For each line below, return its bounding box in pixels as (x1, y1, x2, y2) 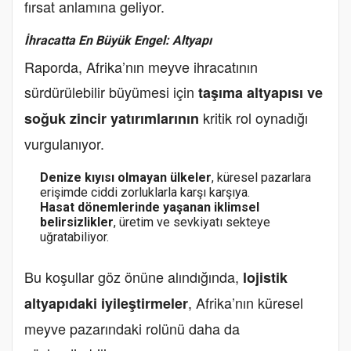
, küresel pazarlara (212, 170, 311, 185)
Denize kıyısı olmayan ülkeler (40, 170, 212, 185)
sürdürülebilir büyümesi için (24, 81, 198, 102)
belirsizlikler (40, 215, 114, 230)
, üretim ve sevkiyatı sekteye (114, 215, 270, 230)
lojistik (243, 267, 288, 288)
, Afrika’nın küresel (188, 292, 303, 313)
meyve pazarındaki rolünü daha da (24, 318, 240, 338)
